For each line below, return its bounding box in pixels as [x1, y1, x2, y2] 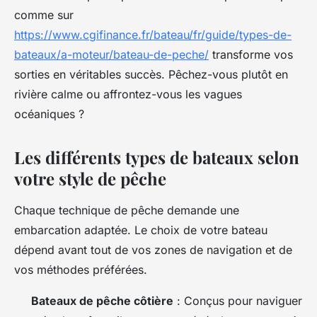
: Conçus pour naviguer [173, 293, 302, 308]
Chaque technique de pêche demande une [14, 202, 239, 217]
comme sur [14, 7, 74, 22]
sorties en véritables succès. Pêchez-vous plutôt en [14, 67, 288, 81]
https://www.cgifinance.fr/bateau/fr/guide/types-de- [14, 27, 292, 42]
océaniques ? [14, 106, 84, 121]
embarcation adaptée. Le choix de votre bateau [14, 222, 267, 237]
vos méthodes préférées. [14, 262, 147, 277]
